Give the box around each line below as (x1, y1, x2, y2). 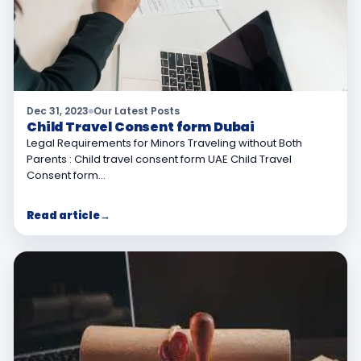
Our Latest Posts (93, 104, 180, 118)
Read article (27, 208, 100, 224)
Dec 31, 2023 (27, 104, 89, 118)
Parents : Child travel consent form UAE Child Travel (27, 151, 292, 168)
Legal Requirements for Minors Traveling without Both (27, 135, 302, 151)
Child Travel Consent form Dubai (27, 118, 255, 137)
